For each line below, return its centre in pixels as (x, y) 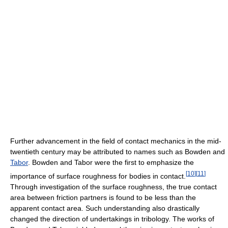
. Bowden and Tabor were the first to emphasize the (111, 163)
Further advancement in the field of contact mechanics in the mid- (116, 141)
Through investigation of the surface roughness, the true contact (113, 187)
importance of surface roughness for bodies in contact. (98, 176)
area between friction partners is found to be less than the (103, 197)
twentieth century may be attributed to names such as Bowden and (118, 152)
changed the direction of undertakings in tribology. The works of (112, 219)
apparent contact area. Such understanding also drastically (105, 208)
